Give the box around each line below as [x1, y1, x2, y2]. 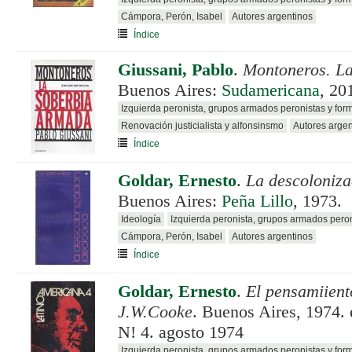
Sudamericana [222, 80, 320, 100]
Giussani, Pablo [118, 60, 233, 79]
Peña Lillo [222, 191, 293, 211]
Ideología [121, 213, 161, 225]
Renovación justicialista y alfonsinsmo [121, 119, 284, 131]
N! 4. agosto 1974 [118, 322, 244, 342]
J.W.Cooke [118, 302, 192, 321]
